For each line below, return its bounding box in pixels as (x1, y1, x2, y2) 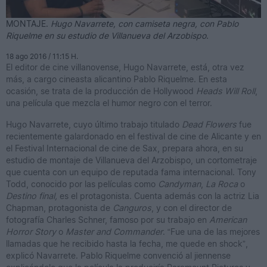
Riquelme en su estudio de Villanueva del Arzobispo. (6, 30, 209, 41)
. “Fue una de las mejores (163, 226, 260, 237)
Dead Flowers (182, 119, 237, 130)
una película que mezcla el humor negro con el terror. (6, 98, 212, 108)
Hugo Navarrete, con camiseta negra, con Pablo (51, 18, 238, 29)
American (209, 215, 247, 225)
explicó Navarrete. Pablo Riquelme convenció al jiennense (6, 250, 231, 261)
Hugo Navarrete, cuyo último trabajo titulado (6, 119, 182, 130)
